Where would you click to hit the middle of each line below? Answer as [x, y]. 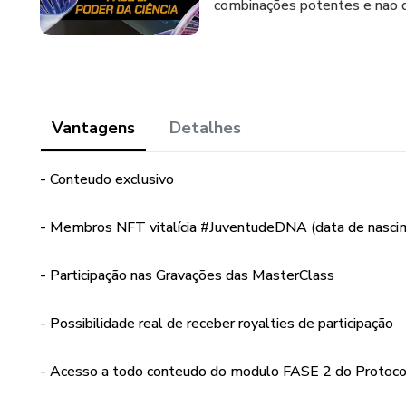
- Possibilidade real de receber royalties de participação [217, 324]
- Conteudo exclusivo [107, 179]
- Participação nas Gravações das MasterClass [187, 275]
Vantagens [93, 128]
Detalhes [205, 128]
